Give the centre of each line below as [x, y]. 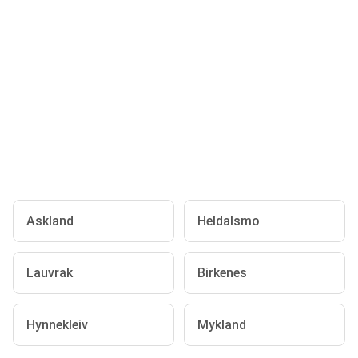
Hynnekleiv [57, 325]
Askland [50, 221]
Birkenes [222, 273]
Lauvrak [50, 273]
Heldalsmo [229, 221]
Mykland [222, 325]
